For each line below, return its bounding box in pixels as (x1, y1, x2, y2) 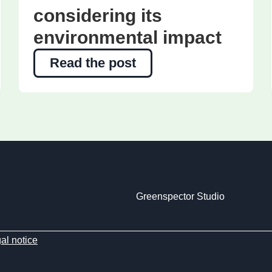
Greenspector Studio (136, 191, 225, 202)
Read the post (50, 55, 137, 71)
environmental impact (33, 27, 222, 48)
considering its (33, 5, 163, 26)
